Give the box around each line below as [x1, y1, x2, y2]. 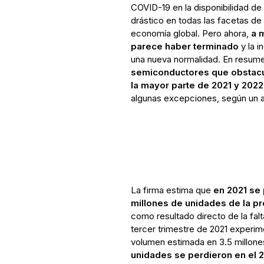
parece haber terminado [130, 40, 239, 52]
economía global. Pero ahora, [130, 27, 251, 39]
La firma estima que [130, 184, 213, 196]
